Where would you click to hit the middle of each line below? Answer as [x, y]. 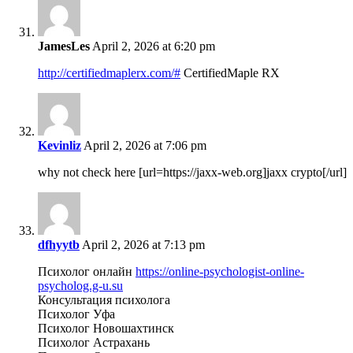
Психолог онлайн [87, 272]
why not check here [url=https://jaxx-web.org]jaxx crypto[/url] [192, 173]
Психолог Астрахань [94, 343]
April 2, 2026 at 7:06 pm [144, 146]
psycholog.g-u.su [80, 286]
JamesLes [64, 46]
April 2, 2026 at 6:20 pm [152, 46]
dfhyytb [59, 245]
